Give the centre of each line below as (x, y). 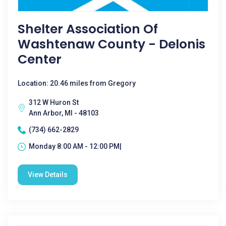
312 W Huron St (54, 102)
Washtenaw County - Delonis (111, 44)
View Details (48, 175)
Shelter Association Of (88, 29)
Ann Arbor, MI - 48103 (64, 113)
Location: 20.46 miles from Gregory (77, 83)
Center (40, 59)
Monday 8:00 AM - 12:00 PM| (75, 146)
